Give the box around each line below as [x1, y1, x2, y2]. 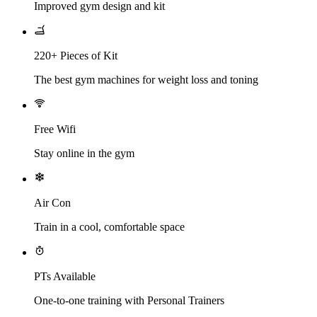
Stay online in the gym [34, 146, 134, 159]
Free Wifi [34, 122, 76, 135]
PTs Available [34, 270, 96, 282]
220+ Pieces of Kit [34, 49, 117, 62]
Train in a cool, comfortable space [34, 220, 185, 233]
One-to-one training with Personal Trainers [34, 294, 224, 306]
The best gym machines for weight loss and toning [34, 73, 258, 86]
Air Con [34, 196, 71, 209]
